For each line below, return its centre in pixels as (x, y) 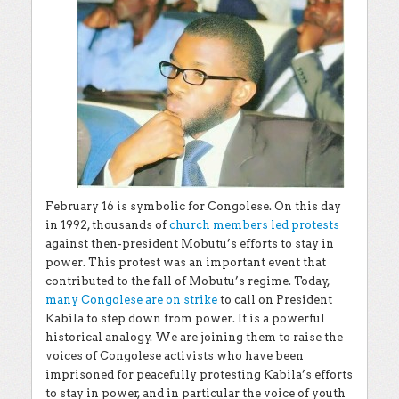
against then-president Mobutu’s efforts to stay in (190, 244)
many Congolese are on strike (131, 300)
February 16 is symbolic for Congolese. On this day (193, 206)
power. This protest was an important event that (186, 262)
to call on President (275, 300)
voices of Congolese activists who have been (175, 356)
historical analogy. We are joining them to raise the (194, 337)
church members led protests (254, 225)
